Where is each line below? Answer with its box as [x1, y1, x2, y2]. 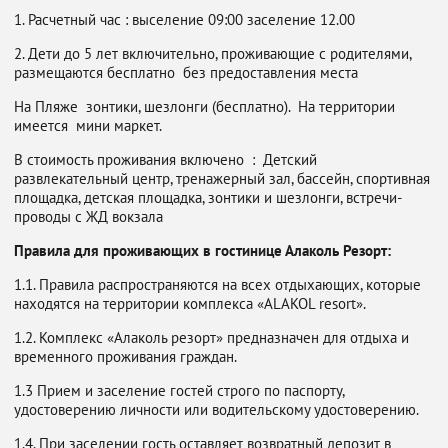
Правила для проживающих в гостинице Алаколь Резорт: [14, 241, 391, 260]
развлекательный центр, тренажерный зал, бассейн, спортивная [14, 169, 430, 188]
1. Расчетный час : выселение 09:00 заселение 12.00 [14, 10, 355, 29]
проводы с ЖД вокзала [14, 207, 163, 226]
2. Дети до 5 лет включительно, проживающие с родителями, [14, 44, 411, 63]
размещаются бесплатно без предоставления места [14, 63, 358, 82]
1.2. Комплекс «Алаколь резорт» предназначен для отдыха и [14, 328, 409, 347]
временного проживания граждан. [14, 347, 237, 366]
